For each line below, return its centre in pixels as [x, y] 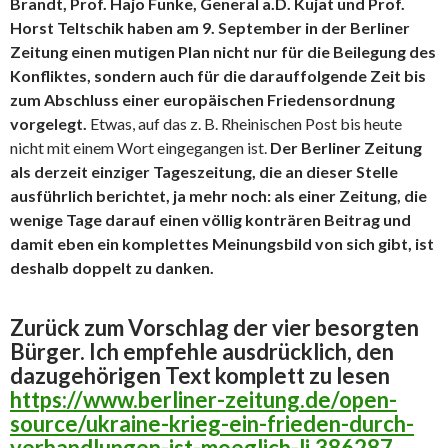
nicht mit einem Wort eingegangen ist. [140, 147]
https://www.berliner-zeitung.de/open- [203, 399]
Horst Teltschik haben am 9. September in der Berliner [210, 27]
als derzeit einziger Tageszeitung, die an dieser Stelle [204, 171]
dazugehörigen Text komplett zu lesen [200, 375]
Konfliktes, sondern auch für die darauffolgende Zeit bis [218, 75]
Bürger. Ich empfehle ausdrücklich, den [202, 351]
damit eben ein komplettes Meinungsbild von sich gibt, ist [222, 243]
